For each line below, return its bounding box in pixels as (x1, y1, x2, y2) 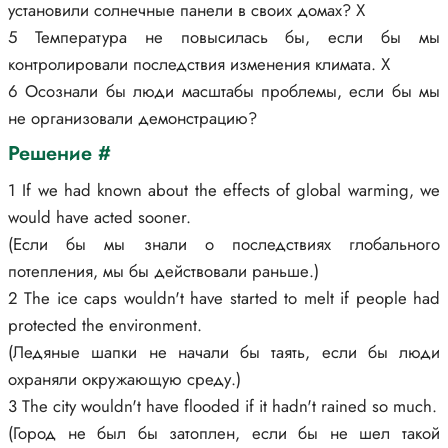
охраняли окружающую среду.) (8, 367, 241, 391)
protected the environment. (8, 313, 202, 337)
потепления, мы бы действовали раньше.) (8, 259, 319, 283)
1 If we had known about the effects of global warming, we (8, 178, 440, 202)
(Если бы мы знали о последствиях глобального (8, 232, 440, 256)
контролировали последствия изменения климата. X (8, 52, 390, 76)
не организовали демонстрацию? (8, 106, 257, 130)
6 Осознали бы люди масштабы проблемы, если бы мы (8, 79, 440, 103)
